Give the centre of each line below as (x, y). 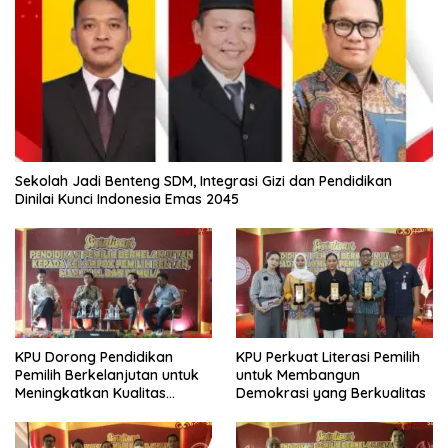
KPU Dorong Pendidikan (94, 356)
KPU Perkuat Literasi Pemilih (328, 356)
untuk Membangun (298, 374)
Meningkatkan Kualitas (90, 392)
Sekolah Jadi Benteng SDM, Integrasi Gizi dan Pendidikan (203, 180)
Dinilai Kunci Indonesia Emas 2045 (127, 198)
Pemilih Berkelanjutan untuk (107, 374)
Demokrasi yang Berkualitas (331, 392)
